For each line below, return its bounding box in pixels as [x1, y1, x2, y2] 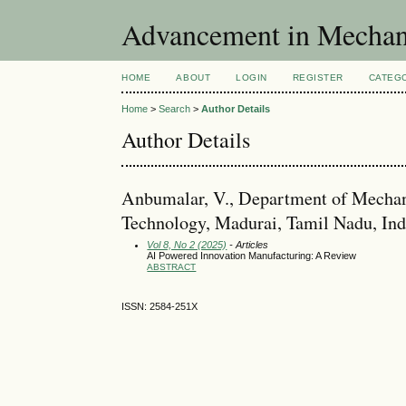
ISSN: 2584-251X [121, 301, 198, 313]
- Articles [227, 238, 269, 250]
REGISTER [292, 72, 343, 82]
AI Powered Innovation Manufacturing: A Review [147, 249, 357, 261]
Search [159, 103, 191, 115]
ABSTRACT [147, 261, 197, 272]
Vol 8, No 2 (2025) [147, 238, 227, 250]
